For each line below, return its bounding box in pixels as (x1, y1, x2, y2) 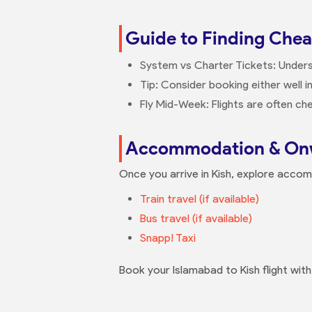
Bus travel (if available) (140, 212, 252, 225)
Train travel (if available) (140, 192, 259, 205)
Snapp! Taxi (140, 231, 196, 244)
